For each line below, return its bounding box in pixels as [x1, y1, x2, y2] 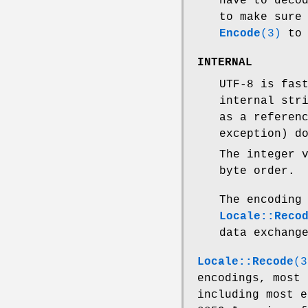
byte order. [219, 164, 295, 177]
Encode [219, 27, 261, 40]
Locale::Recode [197, 255, 294, 268]
